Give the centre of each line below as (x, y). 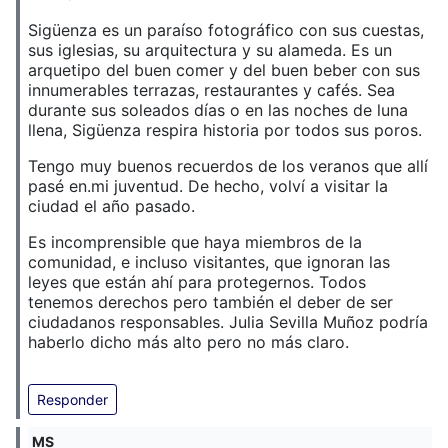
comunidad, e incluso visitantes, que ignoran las (209, 262)
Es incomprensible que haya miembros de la (195, 242)
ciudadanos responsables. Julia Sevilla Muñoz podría (228, 322)
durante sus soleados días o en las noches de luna (218, 110)
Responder (72, 400)
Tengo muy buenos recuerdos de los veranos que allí (228, 166)
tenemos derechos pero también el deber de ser (210, 302)
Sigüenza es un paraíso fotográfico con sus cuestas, (226, 30)
